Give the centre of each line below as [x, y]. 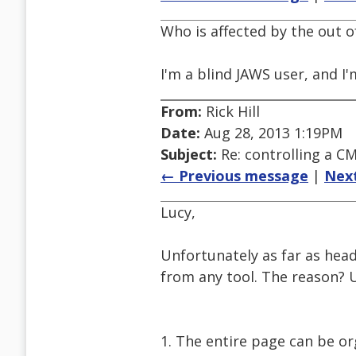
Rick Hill [231, 112]
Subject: [189, 155]
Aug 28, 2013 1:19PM [271, 133]
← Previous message [234, 176]
